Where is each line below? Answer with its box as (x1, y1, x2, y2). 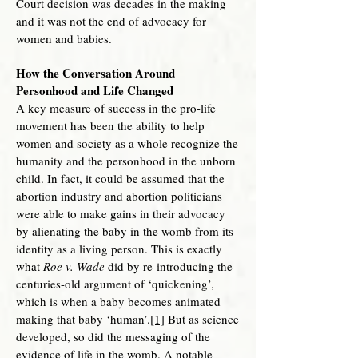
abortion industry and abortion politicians (16, 188, 222, 204)
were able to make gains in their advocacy (16, 205, 225, 221)
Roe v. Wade (43, 258, 105, 274)
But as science (165, 311, 239, 327)
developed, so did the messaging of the (16, 328, 210, 344)
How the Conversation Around (16, 64, 175, 82)
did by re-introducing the (105, 258, 233, 274)
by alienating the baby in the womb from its (16, 223, 233, 239)
